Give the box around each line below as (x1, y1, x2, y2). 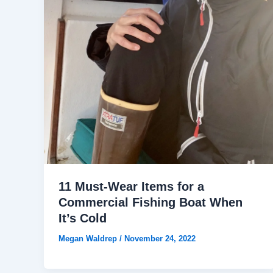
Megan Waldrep (58, 234, 119, 244)
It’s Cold (58, 211, 107, 225)
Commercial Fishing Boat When (58, 196, 243, 210)
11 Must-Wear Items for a (58, 180, 204, 194)
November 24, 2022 (124, 234, 196, 244)
